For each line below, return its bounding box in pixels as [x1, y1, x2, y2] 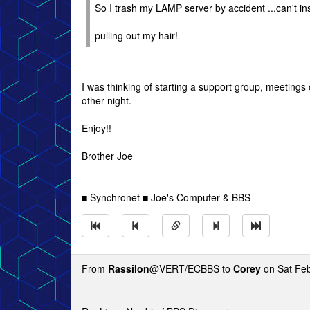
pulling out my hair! [95, 28, 178, 42]
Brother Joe [82, 149, 133, 163]
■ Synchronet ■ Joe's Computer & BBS [82, 190, 250, 204]
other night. [82, 93, 131, 107]
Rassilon [108, 262, 149, 275]
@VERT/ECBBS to [149, 262, 233, 275]
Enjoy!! [82, 121, 111, 135]
